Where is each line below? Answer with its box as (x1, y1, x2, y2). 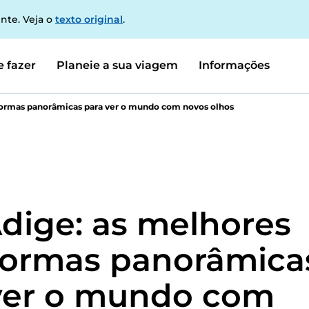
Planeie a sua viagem (56, 58, 178, 72)
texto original (55, 13, 123, 26)
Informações (198, 58, 270, 72)
